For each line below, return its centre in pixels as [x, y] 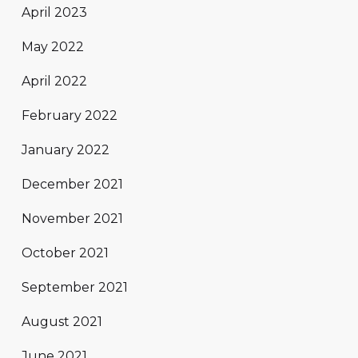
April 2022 [54, 81]
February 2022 [70, 115]
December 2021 [72, 184]
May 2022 [53, 46]
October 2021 [65, 253]
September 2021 [75, 287]
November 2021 [72, 218]
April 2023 [54, 12]
